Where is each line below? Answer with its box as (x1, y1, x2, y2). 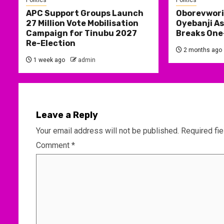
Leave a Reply (36, 109, 98, 121)
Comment (36, 140, 71, 150)
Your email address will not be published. (36, 126, 179, 136)
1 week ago (32, 56, 65, 64)
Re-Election (26, 38, 75, 48)
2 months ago (181, 46, 222, 54)
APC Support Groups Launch (26, 8, 143, 18)
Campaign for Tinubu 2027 (26, 28, 137, 38)
